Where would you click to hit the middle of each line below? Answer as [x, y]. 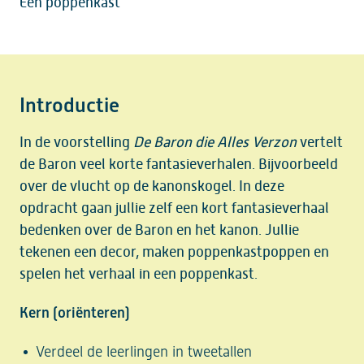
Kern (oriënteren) [75, 313]
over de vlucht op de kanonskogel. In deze [152, 186]
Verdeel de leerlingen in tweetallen [144, 352]
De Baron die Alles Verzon [215, 143]
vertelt [320, 143]
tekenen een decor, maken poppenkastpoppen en [175, 252]
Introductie [70, 106]
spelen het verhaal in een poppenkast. [139, 274]
